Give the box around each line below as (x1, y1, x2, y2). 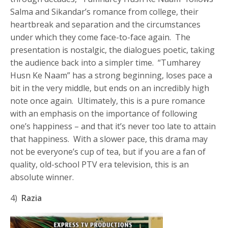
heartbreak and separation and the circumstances (10, 18, 201, 30)
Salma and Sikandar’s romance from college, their (10, 6, 199, 17)
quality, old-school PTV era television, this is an (10, 158, 189, 170)
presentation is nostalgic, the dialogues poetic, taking (10, 44, 215, 55)
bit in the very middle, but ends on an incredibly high (10, 82, 210, 94)
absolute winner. (10, 171, 74, 183)
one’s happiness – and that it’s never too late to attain (10, 120, 216, 132)
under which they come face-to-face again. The (10, 31, 191, 43)
